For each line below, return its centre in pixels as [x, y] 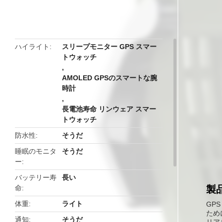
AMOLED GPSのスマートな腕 [110, 78]
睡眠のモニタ [36, 151]
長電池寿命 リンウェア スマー [109, 109]
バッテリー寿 [36, 177]
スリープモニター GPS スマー [110, 47]
